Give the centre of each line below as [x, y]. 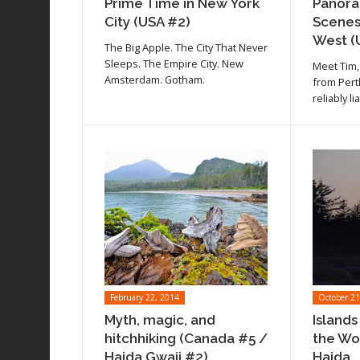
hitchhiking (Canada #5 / [186, 339]
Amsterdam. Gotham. [155, 80]
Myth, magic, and [160, 320]
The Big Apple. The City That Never [186, 48]
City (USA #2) [148, 22]
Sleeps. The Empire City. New [174, 64]
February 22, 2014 [145, 298]
